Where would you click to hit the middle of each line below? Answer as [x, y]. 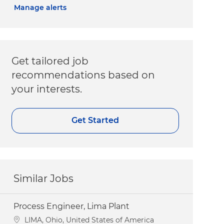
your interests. [47, 89]
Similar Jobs [44, 178]
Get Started [95, 120]
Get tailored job [50, 61]
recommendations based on [83, 75]
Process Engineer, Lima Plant [72, 206]
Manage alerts [40, 7]
